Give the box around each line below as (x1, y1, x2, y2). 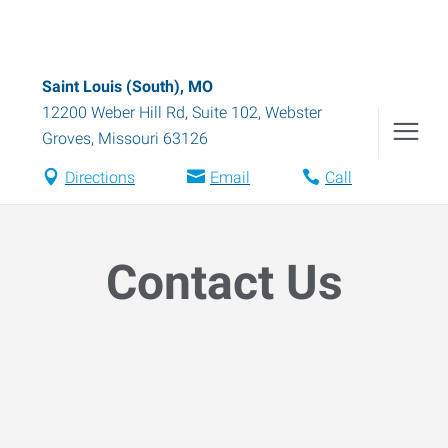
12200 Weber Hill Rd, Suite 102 (42, 103, 258, 122)
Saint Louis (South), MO (42, 77, 213, 96)
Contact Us (105, 254, 343, 311)
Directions (64, 168, 135, 187)
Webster (265, 103, 322, 122)
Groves (42, 129, 91, 148)
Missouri (98, 129, 159, 148)
